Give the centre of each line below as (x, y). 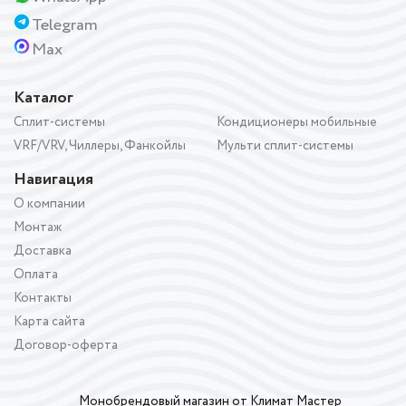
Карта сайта (49, 321)
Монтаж (38, 227)
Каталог (43, 97)
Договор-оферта (66, 345)
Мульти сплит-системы (285, 145)
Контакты (43, 298)
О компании (49, 203)
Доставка (43, 251)
